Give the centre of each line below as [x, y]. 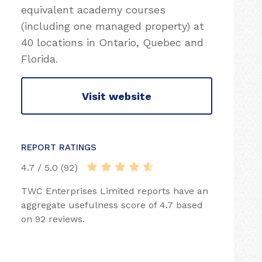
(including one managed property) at [113, 26]
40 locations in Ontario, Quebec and [112, 42]
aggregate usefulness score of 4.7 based [112, 205]
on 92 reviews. [53, 219]
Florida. [39, 59]
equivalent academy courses [93, 10]
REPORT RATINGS [59, 147]
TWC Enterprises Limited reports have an [115, 191]
